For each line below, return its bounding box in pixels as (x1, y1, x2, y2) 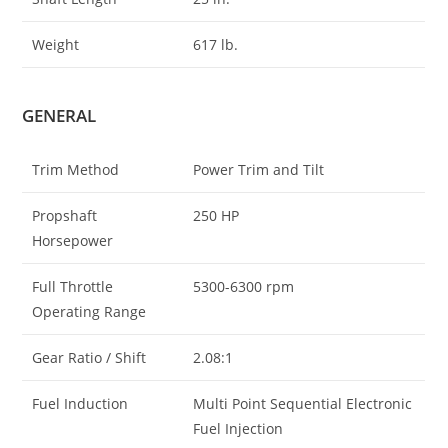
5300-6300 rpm (193, 277, 295, 297)
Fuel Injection (193, 419, 284, 439)
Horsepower (32, 231, 114, 251)
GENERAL (22, 104, 97, 128)
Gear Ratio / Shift (32, 348, 147, 368)
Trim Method (32, 160, 120, 180)
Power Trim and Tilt (193, 160, 325, 180)
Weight (32, 34, 80, 54)
